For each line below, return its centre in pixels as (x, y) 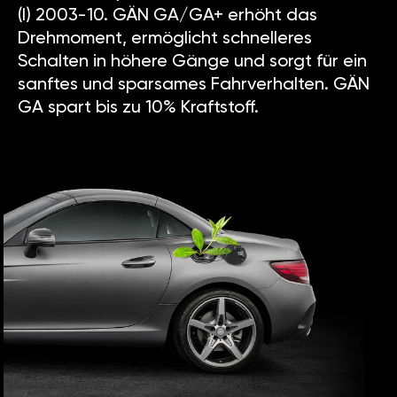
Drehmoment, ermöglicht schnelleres (165, 39)
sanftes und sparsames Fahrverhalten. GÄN (194, 86)
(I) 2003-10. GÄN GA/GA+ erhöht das (167, 16)
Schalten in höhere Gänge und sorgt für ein (192, 62)
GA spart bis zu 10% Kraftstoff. (138, 109)
